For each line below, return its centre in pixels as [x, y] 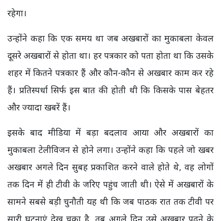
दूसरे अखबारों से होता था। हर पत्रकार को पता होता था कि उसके [110, 55]
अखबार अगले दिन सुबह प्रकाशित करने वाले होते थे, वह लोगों [110, 167]
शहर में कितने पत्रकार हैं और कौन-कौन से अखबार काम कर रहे [110, 73]
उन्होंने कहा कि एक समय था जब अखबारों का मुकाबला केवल [110, 38]
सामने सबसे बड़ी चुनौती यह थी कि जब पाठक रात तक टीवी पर [110, 202]
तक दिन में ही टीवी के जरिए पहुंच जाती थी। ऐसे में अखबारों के [110, 184]
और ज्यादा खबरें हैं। [39, 107]
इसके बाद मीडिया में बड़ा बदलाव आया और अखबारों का [110, 132]
